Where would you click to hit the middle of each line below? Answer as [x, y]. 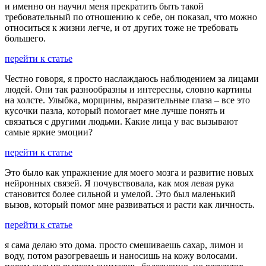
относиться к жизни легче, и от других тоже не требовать [121, 27]
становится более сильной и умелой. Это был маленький [120, 194]
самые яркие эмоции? [49, 132]
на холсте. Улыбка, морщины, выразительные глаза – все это [127, 100]
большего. [25, 38]
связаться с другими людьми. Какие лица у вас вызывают [121, 121]
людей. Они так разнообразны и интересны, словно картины [128, 89]
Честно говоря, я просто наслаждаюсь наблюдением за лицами [132, 78]
